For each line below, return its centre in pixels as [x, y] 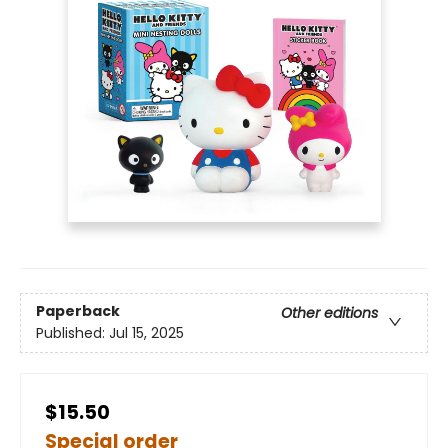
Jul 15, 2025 [146, 333]
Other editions [329, 313]
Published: [72, 333]
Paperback [78, 311]
